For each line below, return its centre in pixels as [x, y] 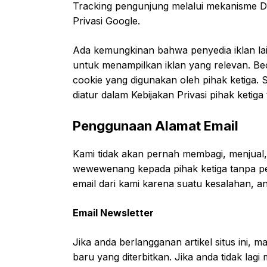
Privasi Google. [106, 21]
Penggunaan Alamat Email [156, 126]
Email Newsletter [113, 213]
